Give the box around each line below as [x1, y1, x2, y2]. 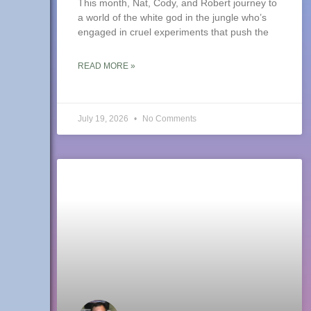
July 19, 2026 [78, 114, 131, 124]
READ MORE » [78, 61, 135, 72]
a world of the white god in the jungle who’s [78, 12, 267, 24]
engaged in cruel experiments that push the [78, 26, 269, 38]
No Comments [140, 114, 196, 124]
